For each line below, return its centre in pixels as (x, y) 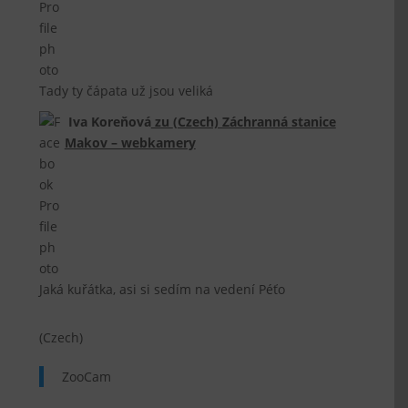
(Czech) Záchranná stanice (254, 122)
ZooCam (87, 377)
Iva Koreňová (109, 122)
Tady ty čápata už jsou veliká (127, 91)
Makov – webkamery (130, 143)
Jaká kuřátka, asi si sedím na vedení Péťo (163, 289)
